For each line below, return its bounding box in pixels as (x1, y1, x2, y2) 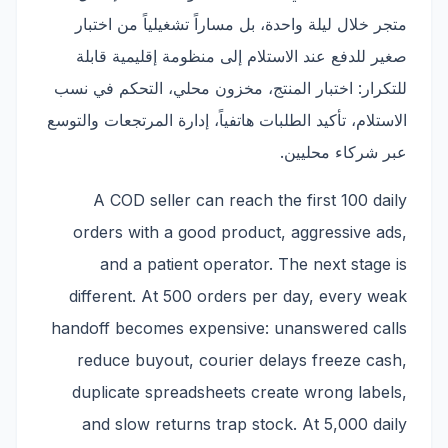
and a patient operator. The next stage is (100, 254, 407, 274)
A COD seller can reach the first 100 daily (93, 190, 407, 210)
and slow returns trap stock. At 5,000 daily (82, 414, 407, 434)
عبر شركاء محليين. (280, 142, 407, 162)
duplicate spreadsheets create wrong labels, (72, 382, 407, 402)
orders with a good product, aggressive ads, (73, 222, 407, 242)
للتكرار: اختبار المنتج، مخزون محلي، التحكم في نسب (54, 78, 407, 98)
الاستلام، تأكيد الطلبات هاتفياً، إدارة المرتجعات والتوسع (47, 110, 407, 130)
